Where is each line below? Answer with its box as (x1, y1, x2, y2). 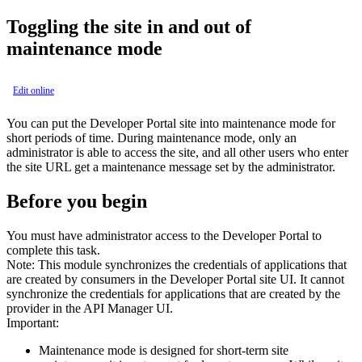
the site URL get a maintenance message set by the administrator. (6, 159, 335, 174)
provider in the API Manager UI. (6, 301, 173, 315)
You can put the (6, 116, 90, 130)
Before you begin (6, 190, 147, 212)
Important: (6, 315, 59, 330)
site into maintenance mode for (176, 116, 335, 130)
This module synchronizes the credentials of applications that (35, 257, 347, 271)
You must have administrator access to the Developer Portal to (6, 228, 322, 242)
